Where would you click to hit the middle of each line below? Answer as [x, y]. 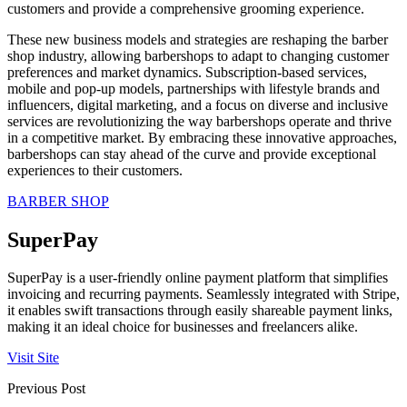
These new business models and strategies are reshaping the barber [198, 39]
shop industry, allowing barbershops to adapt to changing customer [198, 55]
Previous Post [46, 389]
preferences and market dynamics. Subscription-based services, [187, 72]
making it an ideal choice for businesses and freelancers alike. [183, 327]
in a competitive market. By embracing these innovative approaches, [202, 137]
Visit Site [33, 358]
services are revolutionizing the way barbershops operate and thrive [199, 121]
